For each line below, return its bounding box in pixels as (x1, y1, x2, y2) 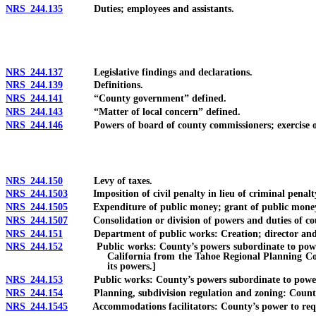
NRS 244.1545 (6, 300, 68, 312)
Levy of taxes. (63, 175, 152, 186)
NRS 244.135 (6, 3, 63, 14)
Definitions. (63, 80, 143, 91)
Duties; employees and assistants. (63, 3, 234, 14)
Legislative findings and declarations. (63, 66, 253, 78)
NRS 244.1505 (6, 202, 68, 213)
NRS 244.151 (6, 228, 63, 239)
